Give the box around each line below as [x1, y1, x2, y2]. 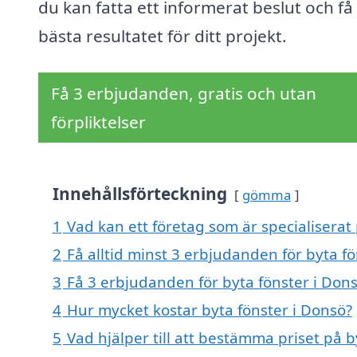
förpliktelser [51, 111, 146, 134]
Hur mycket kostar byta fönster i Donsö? [67, 300, 352, 320]
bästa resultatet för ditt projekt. [38, 25, 287, 48]
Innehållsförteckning [53, 182, 227, 206]
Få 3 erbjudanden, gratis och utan [51, 82, 316, 105]
